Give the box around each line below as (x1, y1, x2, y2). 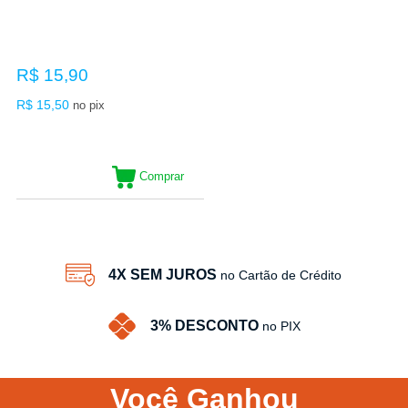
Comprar (138, 168, 184, 183)
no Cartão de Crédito (220, 267, 342, 282)
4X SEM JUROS (108, 266, 218, 282)
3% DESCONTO (149, 317, 259, 333)
